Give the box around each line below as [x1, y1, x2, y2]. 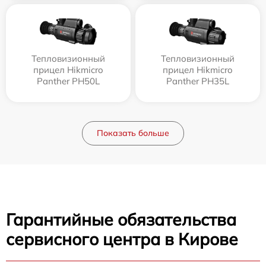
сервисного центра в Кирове [6, 228, 238, 249]
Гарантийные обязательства [6, 208, 236, 230]
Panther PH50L [37, 75, 100, 87]
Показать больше [97, 127, 169, 138]
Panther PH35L [166, 75, 229, 87]
